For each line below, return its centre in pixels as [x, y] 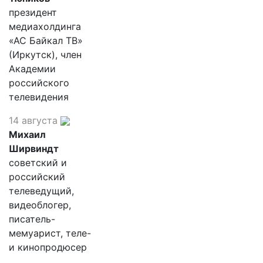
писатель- [32, 219]
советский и [38, 162]
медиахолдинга [45, 26]
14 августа [33, 120]
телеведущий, [41, 190]
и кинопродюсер [48, 247]
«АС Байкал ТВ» [46, 40]
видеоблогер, [40, 205]
